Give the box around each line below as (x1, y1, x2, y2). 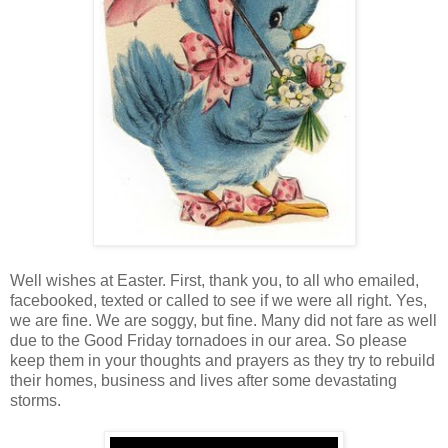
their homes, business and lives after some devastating (10, 371, 397, 389)
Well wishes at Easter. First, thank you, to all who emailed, (10, 271, 419, 289)
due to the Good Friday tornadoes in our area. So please (10, 331, 407, 349)
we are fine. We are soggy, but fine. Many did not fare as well (10, 311, 437, 329)
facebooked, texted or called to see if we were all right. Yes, (10, 291, 427, 309)
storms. (10, 391, 61, 409)
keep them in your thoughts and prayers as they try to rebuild (10, 351, 435, 369)
